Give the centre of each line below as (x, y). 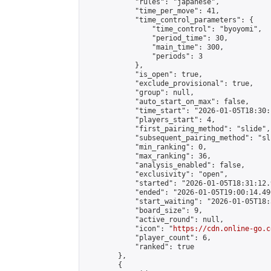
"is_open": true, (143, 74)
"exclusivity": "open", (156, 174)
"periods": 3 (143, 56)
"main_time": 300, (154, 47)
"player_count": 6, (148, 238)
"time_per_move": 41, (152, 11)
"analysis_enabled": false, (165, 165)
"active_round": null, (154, 220)
